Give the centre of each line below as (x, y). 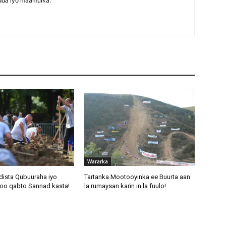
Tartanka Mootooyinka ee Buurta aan (137, 177)
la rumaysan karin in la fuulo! (125, 186)
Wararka (98, 162)
